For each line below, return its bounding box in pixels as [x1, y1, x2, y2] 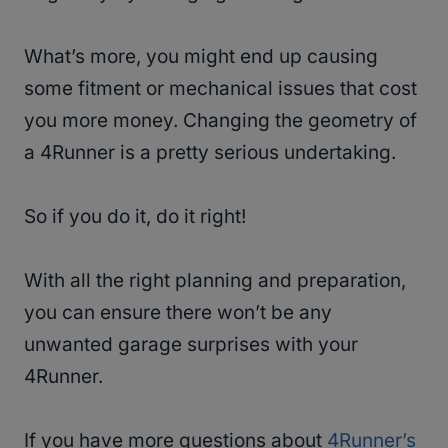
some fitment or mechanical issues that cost [24, 77, 417, 101]
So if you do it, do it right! [24, 205, 246, 229]
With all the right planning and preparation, [24, 269, 406, 293]
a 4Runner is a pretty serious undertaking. [24, 141, 401, 165]
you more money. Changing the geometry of [24, 109, 417, 133]
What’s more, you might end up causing [24, 45, 378, 69]
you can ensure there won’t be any [24, 301, 332, 325]
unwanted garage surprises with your [24, 333, 358, 357]
